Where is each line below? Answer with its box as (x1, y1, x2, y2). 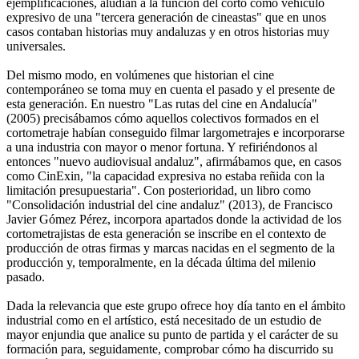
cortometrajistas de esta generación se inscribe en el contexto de (6, 226, 326, 240)
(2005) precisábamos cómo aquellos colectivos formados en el (6, 111, 319, 125)
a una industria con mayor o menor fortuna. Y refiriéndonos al (6, 139, 317, 154)
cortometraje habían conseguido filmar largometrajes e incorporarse (6, 125, 345, 139)
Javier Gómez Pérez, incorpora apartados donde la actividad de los (6, 212, 341, 226)
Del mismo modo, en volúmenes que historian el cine (6, 67, 274, 82)
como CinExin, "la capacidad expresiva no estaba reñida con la (6, 168, 325, 183)
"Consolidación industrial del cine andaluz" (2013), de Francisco (6, 197, 333, 212)
